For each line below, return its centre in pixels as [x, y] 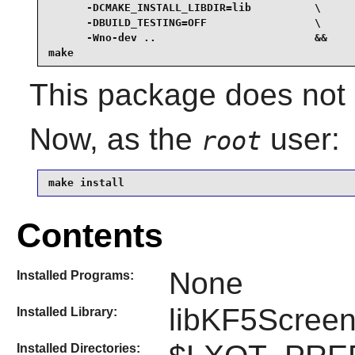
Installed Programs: [75, 275]
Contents [90, 236]
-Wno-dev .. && [187, 38]
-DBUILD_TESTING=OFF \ [184, 23]
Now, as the [115, 139]
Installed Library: [67, 311]
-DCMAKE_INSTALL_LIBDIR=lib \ [184, 8]
